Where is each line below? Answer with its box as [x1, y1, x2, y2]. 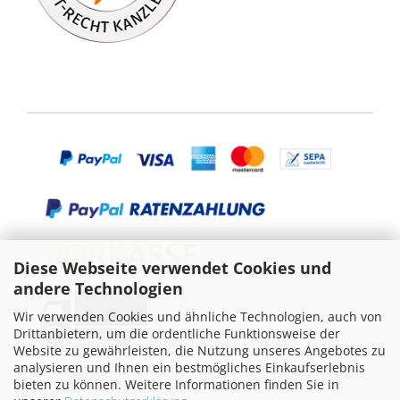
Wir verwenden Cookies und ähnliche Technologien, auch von [13, 308, 382, 325]
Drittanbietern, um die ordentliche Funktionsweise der [13, 325, 340, 342]
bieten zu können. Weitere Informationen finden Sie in [13, 376, 339, 393]
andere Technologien [13, 278, 183, 299]
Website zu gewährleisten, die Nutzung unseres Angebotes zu [13, 342, 386, 359]
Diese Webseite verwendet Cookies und [13, 257, 331, 279]
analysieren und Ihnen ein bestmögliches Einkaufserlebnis [13, 359, 365, 376]
